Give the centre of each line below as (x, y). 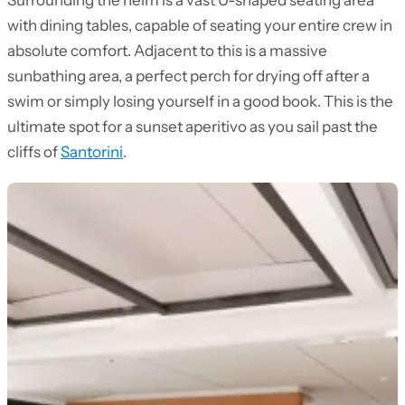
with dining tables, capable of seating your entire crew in (200, 25)
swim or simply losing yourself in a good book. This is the (200, 101)
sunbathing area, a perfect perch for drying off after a (188, 76)
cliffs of (34, 152)
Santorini (92, 152)
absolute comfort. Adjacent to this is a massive (167, 51)
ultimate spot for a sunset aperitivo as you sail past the (193, 127)
